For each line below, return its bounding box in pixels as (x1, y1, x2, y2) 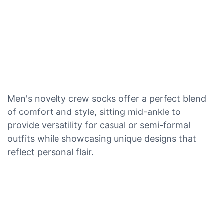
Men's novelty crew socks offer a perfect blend (7, 93, 206, 104)
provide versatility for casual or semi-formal (7, 119, 190, 130)
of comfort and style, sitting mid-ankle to (7, 106, 181, 117)
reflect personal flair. (7, 146, 94, 157)
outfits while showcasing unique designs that (7, 133, 196, 144)
